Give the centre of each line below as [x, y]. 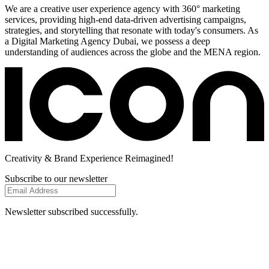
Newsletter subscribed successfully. [71, 212]
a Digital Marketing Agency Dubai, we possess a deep [107, 41]
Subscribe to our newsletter [56, 179]
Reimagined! [149, 159]
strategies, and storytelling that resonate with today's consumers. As [131, 30]
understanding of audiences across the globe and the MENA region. [133, 52]
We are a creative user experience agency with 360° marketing [122, 8]
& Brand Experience [85, 159]
